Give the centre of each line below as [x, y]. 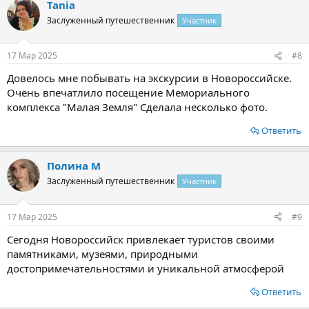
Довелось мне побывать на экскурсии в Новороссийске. [149, 78]
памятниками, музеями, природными [102, 253]
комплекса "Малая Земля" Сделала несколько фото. [137, 107]
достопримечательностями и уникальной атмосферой [146, 268]
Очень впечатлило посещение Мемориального [128, 92]
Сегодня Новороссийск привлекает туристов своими [141, 239]
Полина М [74, 166]
